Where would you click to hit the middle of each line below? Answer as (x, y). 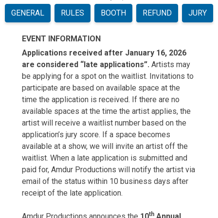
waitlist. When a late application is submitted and (105, 158)
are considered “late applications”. (87, 64)
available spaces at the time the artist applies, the (106, 111)
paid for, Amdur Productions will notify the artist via (109, 170)
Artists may (171, 64)
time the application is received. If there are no (101, 100)
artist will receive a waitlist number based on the (104, 123)
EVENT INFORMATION (61, 39)
